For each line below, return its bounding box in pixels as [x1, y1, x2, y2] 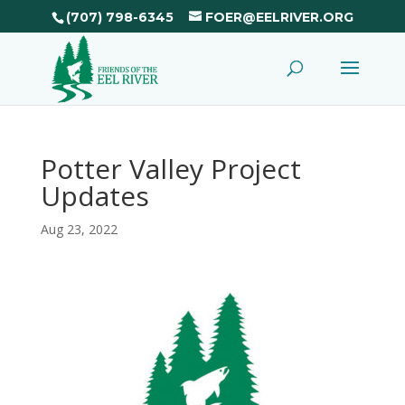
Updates [40, 177, 149, 214]
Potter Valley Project [40, 150, 301, 187]
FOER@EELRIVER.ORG [204, 8, 353, 25]
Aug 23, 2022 [40, 221, 118, 238]
